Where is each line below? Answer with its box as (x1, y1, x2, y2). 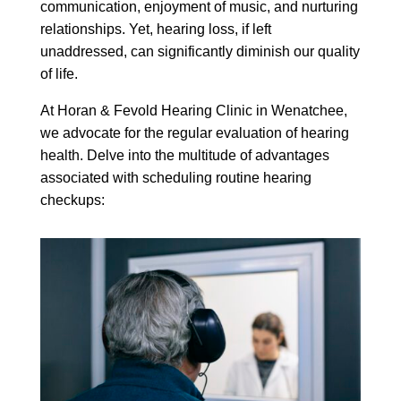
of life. (39, 66, 78, 81)
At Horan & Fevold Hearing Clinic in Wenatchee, (39, 103, 347, 118)
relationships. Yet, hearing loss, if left (39, 21, 271, 37)
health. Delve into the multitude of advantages (39, 148, 329, 163)
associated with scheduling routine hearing (39, 170, 311, 185)
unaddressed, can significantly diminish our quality (39, 44, 360, 59)
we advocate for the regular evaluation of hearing (39, 125, 349, 141)
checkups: (39, 192, 105, 208)
